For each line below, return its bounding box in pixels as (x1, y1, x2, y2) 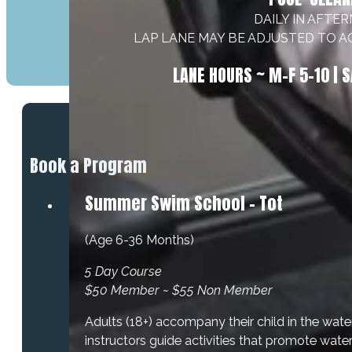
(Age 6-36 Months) (85, 232, 194, 247)
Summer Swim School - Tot (85, 189, 283, 216)
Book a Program (30, 152, 147, 178)
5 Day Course (85, 264, 162, 280)
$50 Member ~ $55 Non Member (85, 283, 273, 299)
